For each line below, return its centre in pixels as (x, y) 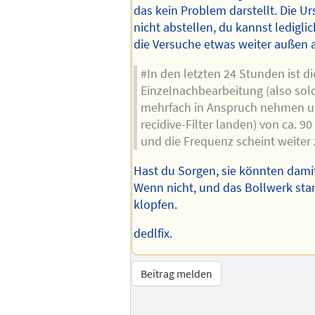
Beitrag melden (177, 274)
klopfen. (156, 204)
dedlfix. (153, 234)
